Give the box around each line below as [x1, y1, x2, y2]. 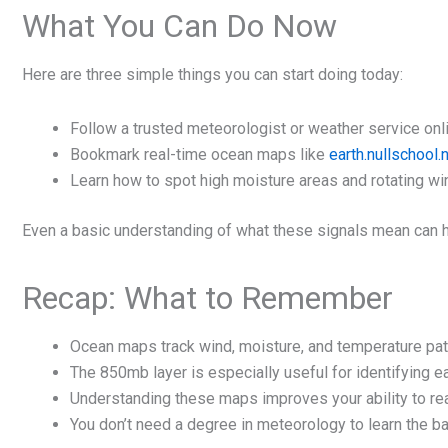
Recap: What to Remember [22, 278, 393, 317]
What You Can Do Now [22, 6, 337, 45]
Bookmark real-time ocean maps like [70, 144, 329, 164]
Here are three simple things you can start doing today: [22, 64, 403, 84]
